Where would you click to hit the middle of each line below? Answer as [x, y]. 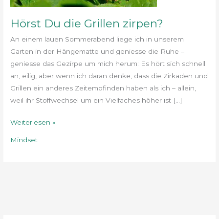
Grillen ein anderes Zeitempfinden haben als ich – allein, [103, 88]
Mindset [24, 140]
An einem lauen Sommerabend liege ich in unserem [97, 39]
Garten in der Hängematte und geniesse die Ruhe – [98, 51]
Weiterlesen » [33, 122]
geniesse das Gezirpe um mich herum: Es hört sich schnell [108, 63]
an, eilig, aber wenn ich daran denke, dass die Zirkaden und [109, 76]
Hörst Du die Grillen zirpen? [87, 24]
